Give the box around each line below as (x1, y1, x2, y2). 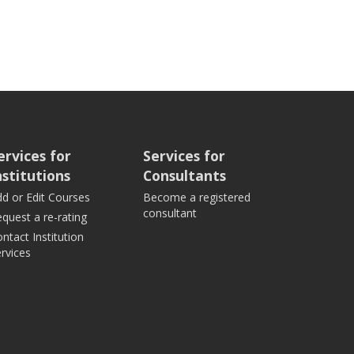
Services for (143, 146, 225, 165)
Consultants (143, 166, 226, 185)
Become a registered (143, 190, 250, 205)
